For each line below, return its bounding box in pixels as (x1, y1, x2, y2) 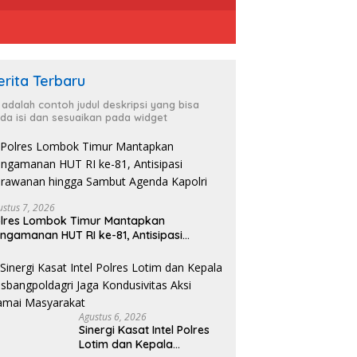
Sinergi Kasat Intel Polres (79, 322, 210, 337)
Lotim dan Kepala (79, 336, 174, 351)
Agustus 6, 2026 (79, 309, 147, 324)
